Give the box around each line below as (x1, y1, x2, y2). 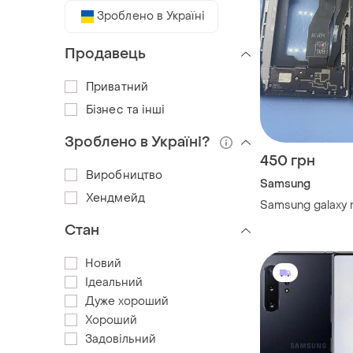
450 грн (260, 152, 315, 171)
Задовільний (85, 331, 156, 347)
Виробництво (86, 167, 163, 183)
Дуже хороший (85, 293, 169, 309)
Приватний (86, 79, 148, 95)
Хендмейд (86, 190, 145, 206)
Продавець (65, 44, 146, 63)
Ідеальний (85, 274, 143, 290)
